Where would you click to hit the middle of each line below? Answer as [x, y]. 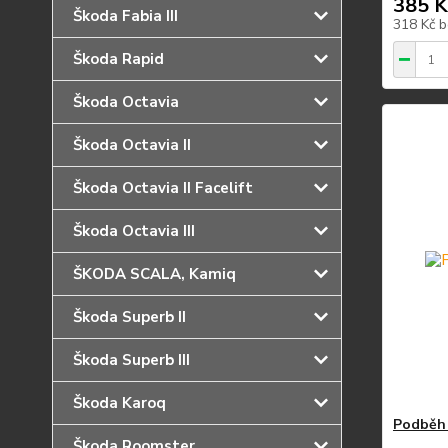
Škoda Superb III [131, 360]
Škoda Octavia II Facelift [163, 188]
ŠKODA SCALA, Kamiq [154, 274]
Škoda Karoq [119, 403]
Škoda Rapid [118, 59]
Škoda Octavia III [134, 231]
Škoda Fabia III [125, 16]
